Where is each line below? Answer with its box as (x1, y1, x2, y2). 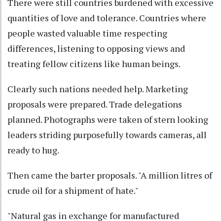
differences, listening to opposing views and (7, 42, 185, 55)
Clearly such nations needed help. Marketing (7, 83, 188, 95)
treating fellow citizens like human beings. (7, 58, 181, 70)
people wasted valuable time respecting (7, 27, 167, 39)
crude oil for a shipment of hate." (7, 184, 139, 197)
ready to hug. (7, 144, 59, 156)
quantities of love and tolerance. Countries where (7, 12, 206, 24)
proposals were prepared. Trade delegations (7, 98, 182, 110)
